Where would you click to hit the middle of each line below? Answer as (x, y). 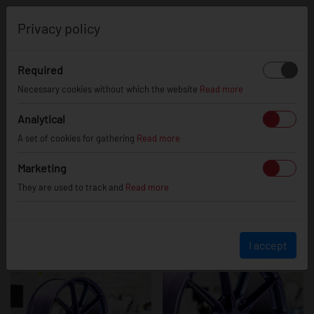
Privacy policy (59, 28)
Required (40, 70)
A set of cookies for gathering (77, 138)
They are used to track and (71, 187)
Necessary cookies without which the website (109, 89)
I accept (268, 245)
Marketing (42, 168)
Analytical (41, 119)
